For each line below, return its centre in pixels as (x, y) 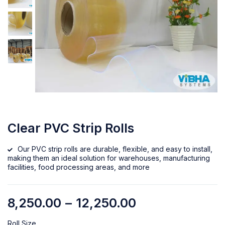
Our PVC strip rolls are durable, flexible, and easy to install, (115, 149)
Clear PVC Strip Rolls (71, 128)
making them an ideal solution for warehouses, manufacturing (109, 158)
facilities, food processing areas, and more (79, 167)
